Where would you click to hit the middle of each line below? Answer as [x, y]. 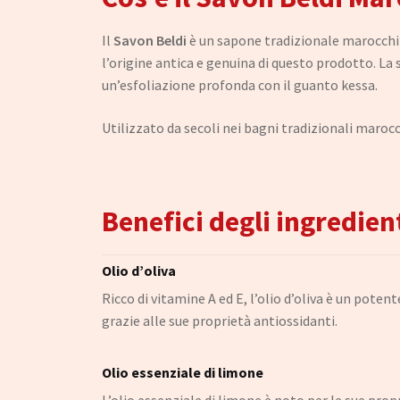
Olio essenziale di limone [183, 373]
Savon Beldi [150, 41]
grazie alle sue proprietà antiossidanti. [220, 320]
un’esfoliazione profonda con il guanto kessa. [240, 85]
